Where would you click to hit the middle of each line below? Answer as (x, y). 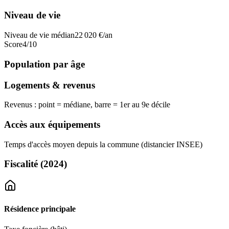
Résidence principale (40, 209)
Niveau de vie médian (39, 35)
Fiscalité (21, 164)
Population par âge (44, 64)
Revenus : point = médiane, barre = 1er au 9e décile (87, 105)
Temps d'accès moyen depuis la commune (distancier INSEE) (103, 144)
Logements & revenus (50, 85)
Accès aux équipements (52, 124)
